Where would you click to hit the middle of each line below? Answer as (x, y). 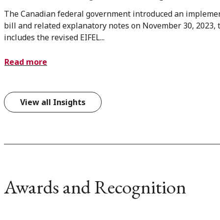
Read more (26, 62)
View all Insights (53, 102)
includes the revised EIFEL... (54, 37)
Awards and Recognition (95, 187)
